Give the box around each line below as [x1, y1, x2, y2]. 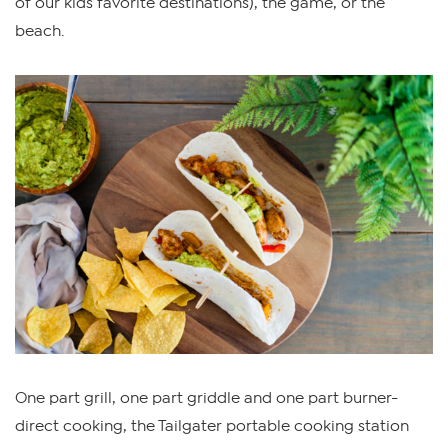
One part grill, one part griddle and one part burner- [15, 388, 398, 407]
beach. [15, 22, 64, 40]
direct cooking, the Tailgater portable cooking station [15, 416, 409, 435]
